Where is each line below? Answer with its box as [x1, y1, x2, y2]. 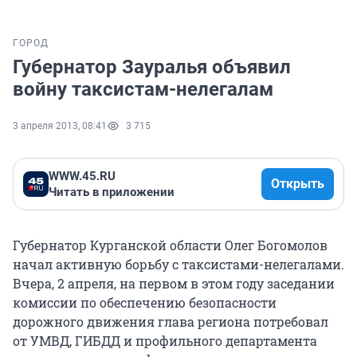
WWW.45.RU [49, 169, 116, 184]
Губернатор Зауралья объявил [13, 56, 291, 79]
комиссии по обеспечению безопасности [13, 294, 277, 312]
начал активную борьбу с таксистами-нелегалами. [13, 256, 344, 273]
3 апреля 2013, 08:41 [13, 120, 107, 132]
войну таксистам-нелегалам [13, 78, 273, 101]
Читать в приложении [49, 185, 175, 200]
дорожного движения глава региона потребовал [13, 313, 328, 331]
